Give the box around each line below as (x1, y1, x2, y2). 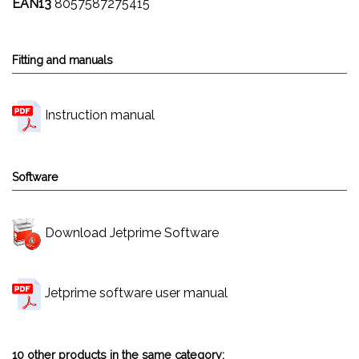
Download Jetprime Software (45, 224, 219, 240)
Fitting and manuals (12, 53, 113, 67)
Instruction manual (45, 107, 155, 123)
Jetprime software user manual (45, 284, 228, 301)
